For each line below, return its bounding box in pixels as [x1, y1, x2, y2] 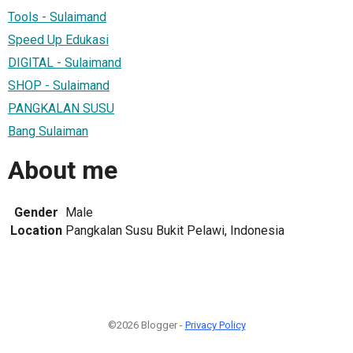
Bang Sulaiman [8, 123, 88, 139]
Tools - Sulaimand [8, 9, 106, 24]
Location [10, 222, 62, 238]
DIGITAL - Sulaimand [8, 54, 121, 70]
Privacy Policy [184, 318, 246, 331]
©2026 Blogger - [107, 318, 185, 331]
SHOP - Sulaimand [8, 77, 110, 93]
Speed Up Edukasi [8, 32, 109, 47]
